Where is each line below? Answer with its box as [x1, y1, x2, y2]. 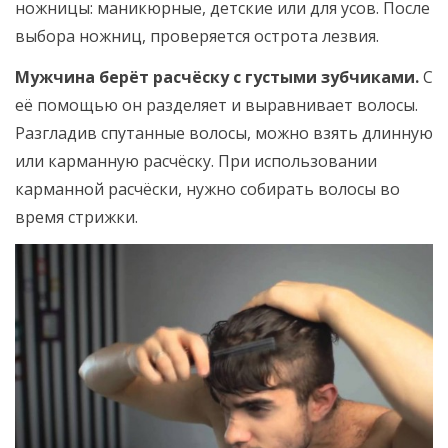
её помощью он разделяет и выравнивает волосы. [15, 94, 418, 117]
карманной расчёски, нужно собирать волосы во [15, 178, 400, 201]
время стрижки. [15, 206, 138, 229]
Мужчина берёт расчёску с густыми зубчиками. [15, 66, 419, 89]
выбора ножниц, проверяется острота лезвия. [15, 25, 379, 48]
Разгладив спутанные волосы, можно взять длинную [15, 122, 433, 145]
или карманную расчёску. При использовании [15, 150, 377, 173]
